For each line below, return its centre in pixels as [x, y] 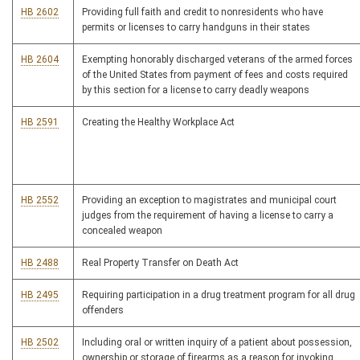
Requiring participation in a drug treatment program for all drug [219, 295]
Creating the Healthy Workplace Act [158, 123]
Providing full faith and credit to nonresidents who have [202, 12]
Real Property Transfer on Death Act [160, 263]
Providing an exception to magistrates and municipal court [209, 200]
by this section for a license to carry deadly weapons [196, 90]
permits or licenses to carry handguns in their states [196, 28]
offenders [103, 311]
